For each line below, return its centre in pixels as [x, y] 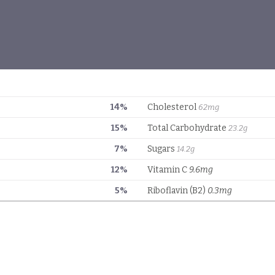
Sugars [162, 149]
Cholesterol [173, 107]
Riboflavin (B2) [177, 191]
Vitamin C [168, 170]
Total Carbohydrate [188, 128]
